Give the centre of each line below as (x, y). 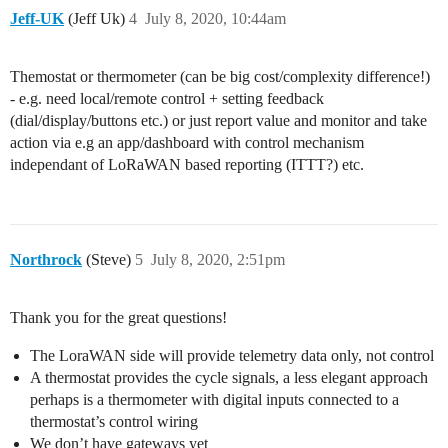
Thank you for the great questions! (118, 318)
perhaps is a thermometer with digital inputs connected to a (214, 400)
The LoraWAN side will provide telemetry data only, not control (232, 356)
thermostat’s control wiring (114, 422)
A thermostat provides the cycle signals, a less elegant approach (229, 378)
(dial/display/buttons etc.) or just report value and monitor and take (218, 121)
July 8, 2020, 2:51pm (218, 260)
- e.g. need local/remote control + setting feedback (167, 99)
